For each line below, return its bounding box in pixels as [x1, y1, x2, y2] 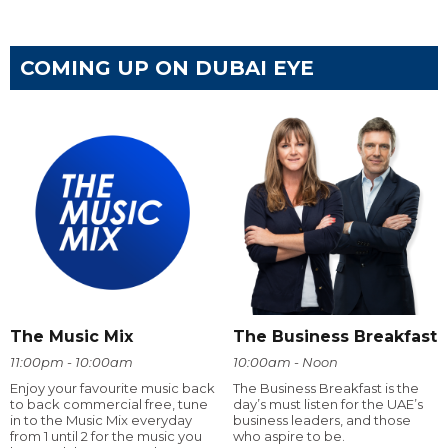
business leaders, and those [232, 412, 411, 429]
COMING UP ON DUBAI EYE [20, 55, 314, 80]
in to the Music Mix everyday [10, 412, 192, 429]
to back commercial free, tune [10, 396, 208, 413]
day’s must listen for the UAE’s [232, 396, 423, 413]
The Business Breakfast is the [232, 380, 419, 397]
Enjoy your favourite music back [10, 380, 215, 397]
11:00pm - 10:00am [10, 354, 133, 371]
